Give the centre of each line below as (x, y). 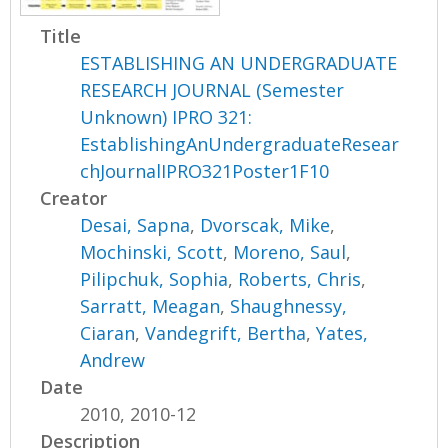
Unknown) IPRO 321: (166, 116)
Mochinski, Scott (152, 251)
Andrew (113, 359)
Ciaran (108, 332)
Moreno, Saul (290, 251)
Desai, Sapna (135, 224)
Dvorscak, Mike (265, 224)
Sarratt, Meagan (150, 305)
